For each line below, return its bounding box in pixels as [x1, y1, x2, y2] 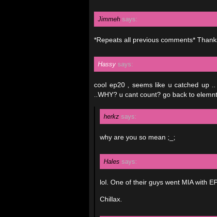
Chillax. [100, 195, 122, 203]
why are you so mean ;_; [100, 133, 175, 141]
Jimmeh [98, 15, 120, 23]
